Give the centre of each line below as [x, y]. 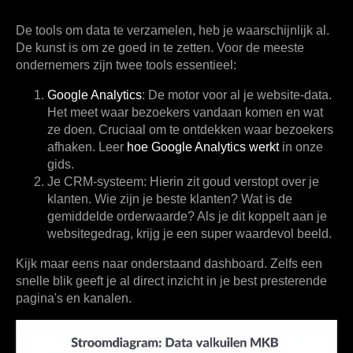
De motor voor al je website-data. [238, 95]
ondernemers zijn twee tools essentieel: [126, 65]
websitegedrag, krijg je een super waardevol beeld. [190, 234]
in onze [301, 147]
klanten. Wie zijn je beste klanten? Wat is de [170, 199]
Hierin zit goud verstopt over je [233, 182]
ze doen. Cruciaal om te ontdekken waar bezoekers [190, 130]
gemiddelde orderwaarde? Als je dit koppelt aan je [187, 217]
